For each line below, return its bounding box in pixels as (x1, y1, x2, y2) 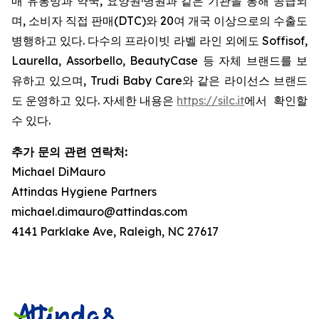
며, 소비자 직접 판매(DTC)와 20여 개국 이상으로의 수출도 (11, 14, 308, 28)
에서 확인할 (244, 93, 308, 108)
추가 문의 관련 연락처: (11, 145, 127, 159)
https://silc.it (177, 93, 245, 108)
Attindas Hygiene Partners (11, 184, 157, 199)
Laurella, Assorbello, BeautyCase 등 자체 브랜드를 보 (11, 53, 308, 68)
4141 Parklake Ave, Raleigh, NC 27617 (11, 224, 219, 239)
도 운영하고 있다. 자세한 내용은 (11, 93, 177, 108)
